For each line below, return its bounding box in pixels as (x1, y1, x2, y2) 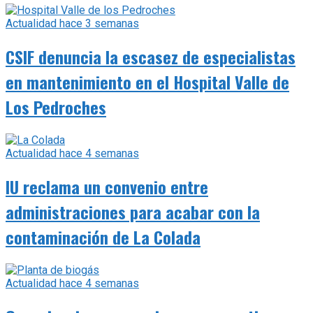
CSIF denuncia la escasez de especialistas (6, 44, 296, 70)
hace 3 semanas (57, 17, 139, 31)
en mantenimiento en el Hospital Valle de (6, 69, 289, 95)
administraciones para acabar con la (6, 199, 260, 225)
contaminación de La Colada (6, 224, 201, 250)
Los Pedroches (6, 94, 106, 120)
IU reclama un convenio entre (6, 174, 208, 200)
